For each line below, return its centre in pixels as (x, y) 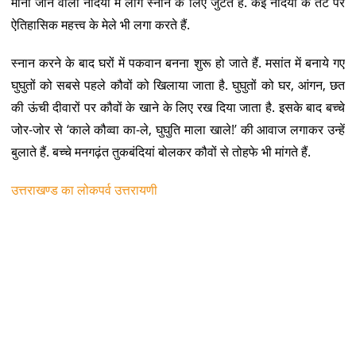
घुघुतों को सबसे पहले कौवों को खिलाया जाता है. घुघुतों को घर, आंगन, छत (178, 85)
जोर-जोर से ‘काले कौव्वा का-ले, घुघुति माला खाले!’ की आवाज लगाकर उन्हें (178, 129)
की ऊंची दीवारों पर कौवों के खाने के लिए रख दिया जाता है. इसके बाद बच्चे (178, 107)
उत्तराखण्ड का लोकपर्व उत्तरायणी (84, 190)
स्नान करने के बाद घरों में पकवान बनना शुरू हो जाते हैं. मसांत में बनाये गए (178, 62)
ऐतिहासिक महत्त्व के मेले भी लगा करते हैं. (100, 24)
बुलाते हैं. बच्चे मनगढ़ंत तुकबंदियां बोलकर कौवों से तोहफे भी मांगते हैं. (161, 151)
